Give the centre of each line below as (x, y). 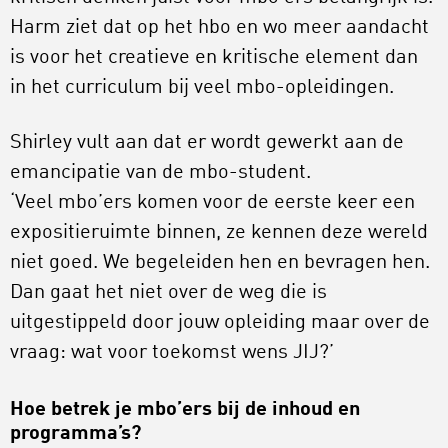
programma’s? (75, 434)
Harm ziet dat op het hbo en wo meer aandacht (219, 28)
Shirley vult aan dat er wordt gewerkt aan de (207, 143)
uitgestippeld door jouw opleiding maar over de (220, 323)
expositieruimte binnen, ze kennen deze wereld (219, 233)
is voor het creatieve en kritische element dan (214, 58)
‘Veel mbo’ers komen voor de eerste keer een (212, 203)
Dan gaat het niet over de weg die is (168, 293)
